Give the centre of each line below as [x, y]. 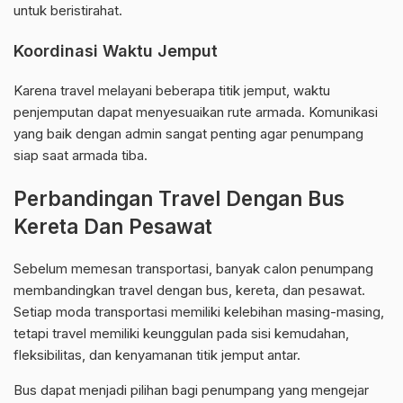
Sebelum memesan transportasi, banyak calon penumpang [193, 269]
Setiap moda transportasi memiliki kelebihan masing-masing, [199, 312]
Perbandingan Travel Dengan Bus [179, 199]
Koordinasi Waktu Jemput [116, 51]
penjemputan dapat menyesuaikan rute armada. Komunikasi [196, 112]
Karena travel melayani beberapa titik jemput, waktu [172, 91]
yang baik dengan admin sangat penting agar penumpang [188, 134]
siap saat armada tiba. [81, 156]
